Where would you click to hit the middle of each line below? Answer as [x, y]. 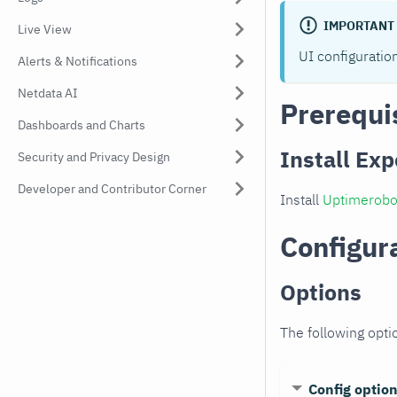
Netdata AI [48, 93]
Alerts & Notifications [78, 61]
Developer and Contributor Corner [112, 189]
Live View [45, 29]
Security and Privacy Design [94, 157]
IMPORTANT [358, 26]
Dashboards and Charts [82, 125]
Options [321, 292]
